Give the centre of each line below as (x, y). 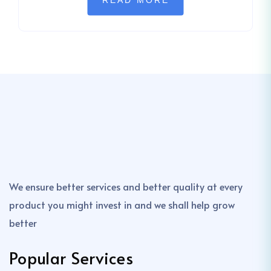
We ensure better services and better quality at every (126, 187)
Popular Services (71, 258)
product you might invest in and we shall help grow (122, 205)
